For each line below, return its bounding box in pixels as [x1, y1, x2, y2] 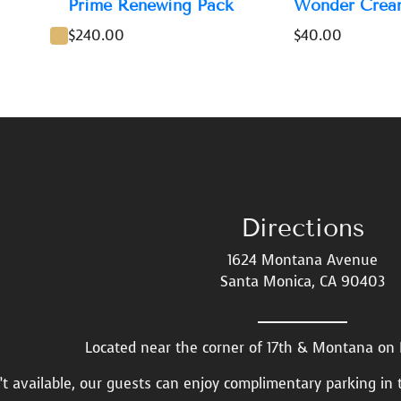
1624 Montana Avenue [226, 250, 378, 269]
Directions [240, 212, 364, 243]
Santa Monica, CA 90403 [219, 271, 385, 291]
